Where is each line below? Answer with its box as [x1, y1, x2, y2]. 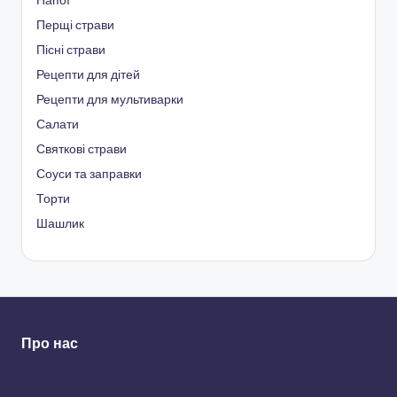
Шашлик [36, 215, 84, 232]
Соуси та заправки [36, 166, 142, 183]
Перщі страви [36, 17, 114, 34]
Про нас [21, 334, 78, 353]
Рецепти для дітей [36, 66, 140, 83]
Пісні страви [36, 42, 105, 58]
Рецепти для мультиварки [36, 91, 183, 108]
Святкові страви [36, 141, 127, 158]
